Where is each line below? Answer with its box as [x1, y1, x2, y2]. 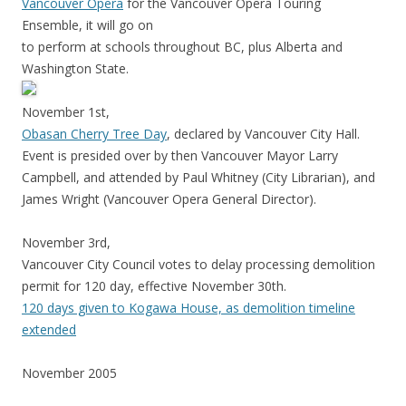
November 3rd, [22, 234, 111, 252]
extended [22, 321, 76, 339]
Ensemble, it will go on [22, 16, 153, 34]
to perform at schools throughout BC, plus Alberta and [22, 38, 343, 56]
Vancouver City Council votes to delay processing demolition [22, 256, 375, 274]
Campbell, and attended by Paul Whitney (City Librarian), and [22, 169, 375, 187]
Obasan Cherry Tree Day [22, 125, 167, 143]
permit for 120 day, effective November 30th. [22, 277, 290, 295]
